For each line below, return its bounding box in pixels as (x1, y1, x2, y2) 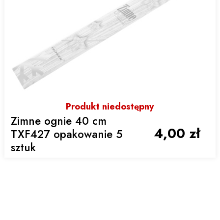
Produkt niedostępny (66, 100, 154, 113)
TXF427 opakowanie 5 (11, 126, 123, 142)
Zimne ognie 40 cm (11, 113, 107, 129)
